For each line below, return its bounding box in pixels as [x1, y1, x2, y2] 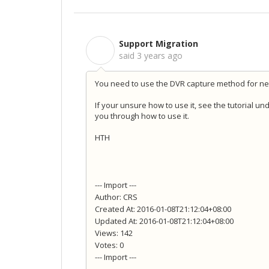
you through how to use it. [95, 110, 189, 122]
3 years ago [137, 50, 183, 61]
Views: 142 [95, 228, 133, 239]
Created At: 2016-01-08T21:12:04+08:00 [95, 204, 231, 215]
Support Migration [119, 38, 198, 49]
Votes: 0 [95, 240, 124, 251]
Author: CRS [95, 192, 138, 203]
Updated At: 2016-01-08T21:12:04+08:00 [95, 216, 234, 227]
